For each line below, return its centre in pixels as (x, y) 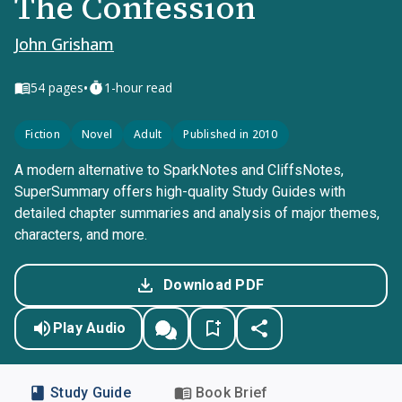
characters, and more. (81, 235)
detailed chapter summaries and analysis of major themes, (197, 213)
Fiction (43, 134)
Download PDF (214, 285)
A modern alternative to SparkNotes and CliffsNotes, (179, 170)
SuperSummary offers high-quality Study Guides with (180, 192)
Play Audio (89, 328)
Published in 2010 (231, 134)
